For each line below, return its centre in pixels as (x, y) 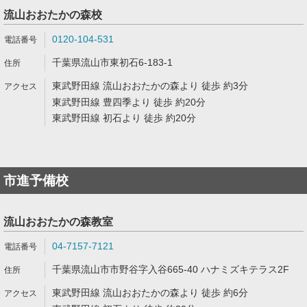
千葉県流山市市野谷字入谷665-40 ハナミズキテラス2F (171, 269)
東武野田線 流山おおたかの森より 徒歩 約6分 (150, 293)
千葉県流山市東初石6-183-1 (112, 62)
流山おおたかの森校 (53, 15)
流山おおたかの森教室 (58, 222)
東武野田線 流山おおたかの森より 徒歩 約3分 (150, 86)
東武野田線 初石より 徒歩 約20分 (124, 118)
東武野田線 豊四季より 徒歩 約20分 (129, 102)
